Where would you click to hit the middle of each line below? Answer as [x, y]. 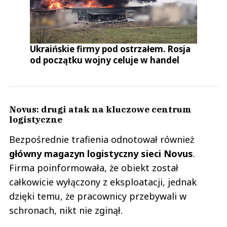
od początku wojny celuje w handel [105, 60]
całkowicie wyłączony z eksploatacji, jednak [103, 182]
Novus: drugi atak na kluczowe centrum [100, 109]
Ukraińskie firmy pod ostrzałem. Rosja [110, 49]
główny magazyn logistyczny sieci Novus [101, 153]
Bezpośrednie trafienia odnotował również [102, 139]
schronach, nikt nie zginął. [66, 210]
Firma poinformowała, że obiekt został [94, 167]
